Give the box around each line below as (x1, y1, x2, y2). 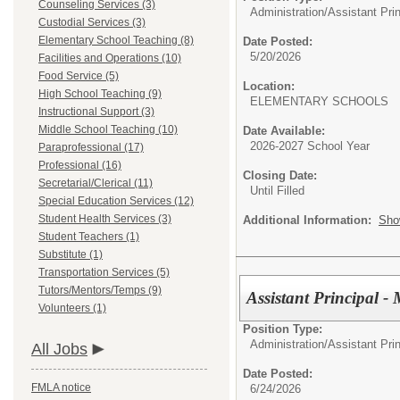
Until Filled (250, 184, 304, 197)
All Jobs (31, 340, 87, 358)
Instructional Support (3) (38, 105, 154, 118)
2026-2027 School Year (250, 139, 370, 153)
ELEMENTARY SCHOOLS (250, 95, 388, 108)
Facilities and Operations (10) (38, 52, 181, 64)
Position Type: (243, 321, 322, 336)
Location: (243, 79, 295, 93)
